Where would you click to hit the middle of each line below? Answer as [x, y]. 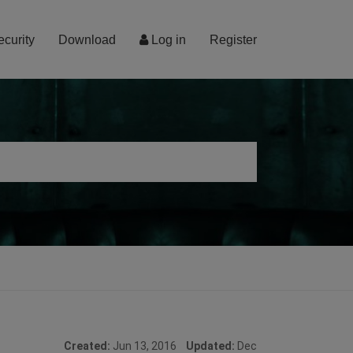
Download [87, 40]
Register [233, 40]
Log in [167, 40]
